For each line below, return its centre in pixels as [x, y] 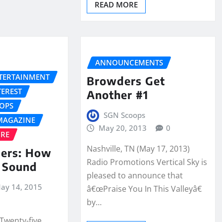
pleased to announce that [135, 176]
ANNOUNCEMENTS [129, 63]
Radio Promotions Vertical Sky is [147, 162]
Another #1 [117, 94]
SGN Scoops [125, 115]
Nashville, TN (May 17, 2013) [138, 149]
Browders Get [126, 81]
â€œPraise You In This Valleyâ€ [144, 189]
